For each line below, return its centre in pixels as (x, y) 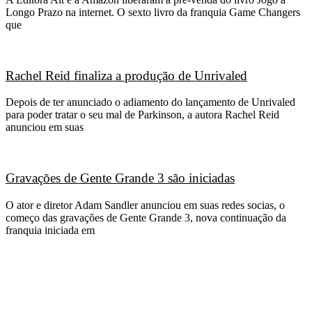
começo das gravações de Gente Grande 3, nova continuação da (146, 217)
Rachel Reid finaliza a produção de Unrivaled (126, 75)
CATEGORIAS (64, 296)
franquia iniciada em (50, 230)
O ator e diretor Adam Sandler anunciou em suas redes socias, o (145, 205)
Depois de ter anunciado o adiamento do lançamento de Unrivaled (150, 102)
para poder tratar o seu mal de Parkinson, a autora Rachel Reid (142, 115)
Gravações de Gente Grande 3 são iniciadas (120, 178)
